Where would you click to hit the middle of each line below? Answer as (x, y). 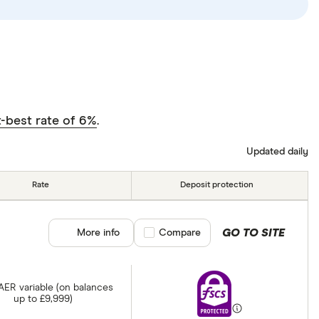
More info (98, 232)
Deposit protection (217, 185)
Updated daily (277, 152)
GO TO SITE (253, 232)
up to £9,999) (43, 299)
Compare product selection (206, 232)
